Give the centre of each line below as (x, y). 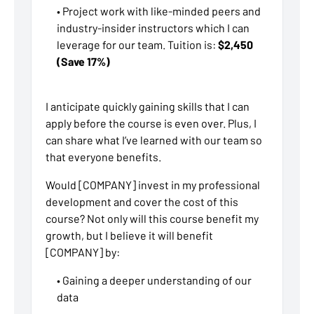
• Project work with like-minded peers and (159, 11)
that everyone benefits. (103, 157)
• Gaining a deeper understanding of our (154, 280)
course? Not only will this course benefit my (152, 219)
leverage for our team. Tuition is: (137, 45)
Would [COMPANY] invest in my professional (153, 185)
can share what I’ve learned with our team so (154, 140)
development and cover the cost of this (142, 202)
